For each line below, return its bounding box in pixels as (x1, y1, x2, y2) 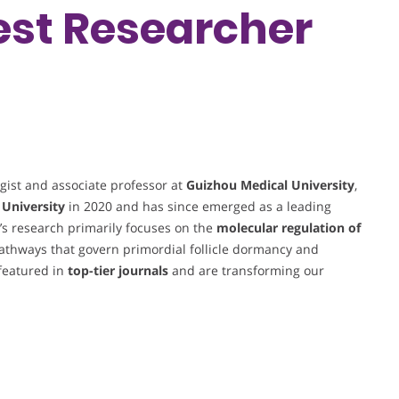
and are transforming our (168, 262, 324, 280)
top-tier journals (68, 262, 168, 280)
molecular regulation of (216, 219, 361, 237)
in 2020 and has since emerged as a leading (65, 198, 331, 216)
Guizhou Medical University (186, 176, 354, 194)
